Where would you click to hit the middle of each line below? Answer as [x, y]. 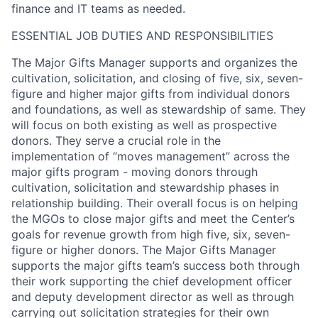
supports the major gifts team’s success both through [155, 265]
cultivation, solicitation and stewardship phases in [145, 187]
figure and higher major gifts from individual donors [150, 93]
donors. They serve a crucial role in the [116, 140]
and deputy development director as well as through [153, 296]
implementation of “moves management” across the [150, 156]
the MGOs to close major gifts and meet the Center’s [153, 218]
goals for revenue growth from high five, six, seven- [151, 234]
